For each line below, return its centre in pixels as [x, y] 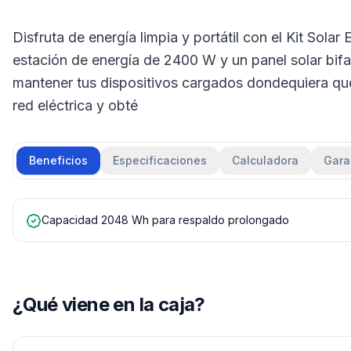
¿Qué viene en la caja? [109, 304]
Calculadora [265, 160]
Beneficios [58, 160]
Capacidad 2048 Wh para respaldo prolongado [165, 219]
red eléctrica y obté [75, 105]
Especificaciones [160, 160]
